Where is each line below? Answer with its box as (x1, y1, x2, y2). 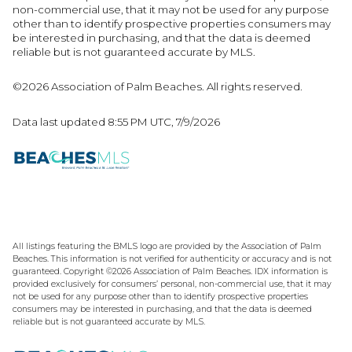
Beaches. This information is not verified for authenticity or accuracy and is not (13, 253, 332, 264)
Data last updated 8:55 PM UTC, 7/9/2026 (13, 115, 220, 128)
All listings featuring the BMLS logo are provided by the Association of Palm (13, 240, 321, 251)
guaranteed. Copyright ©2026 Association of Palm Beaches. (13, 266, 255, 277)
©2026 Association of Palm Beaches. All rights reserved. (13, 80, 305, 93)
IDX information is (255, 266, 328, 277)
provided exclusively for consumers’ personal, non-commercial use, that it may (13, 278, 332, 289)
